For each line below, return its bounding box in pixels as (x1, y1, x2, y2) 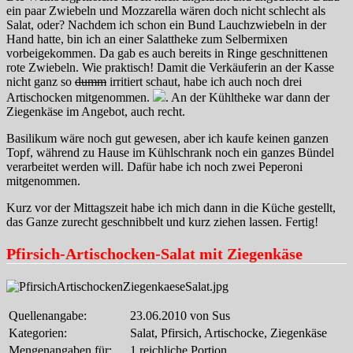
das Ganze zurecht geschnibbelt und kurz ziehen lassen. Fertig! (6, 214, 318, 229)
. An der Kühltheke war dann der (165, 90, 329, 104)
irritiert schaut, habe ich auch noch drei (106, 74, 302, 88)
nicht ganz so (6, 74, 75, 88)
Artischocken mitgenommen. (6, 90, 153, 104)
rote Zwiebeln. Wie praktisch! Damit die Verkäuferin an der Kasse (6, 60, 334, 74)
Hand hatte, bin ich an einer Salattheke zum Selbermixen (6, 32, 288, 46)
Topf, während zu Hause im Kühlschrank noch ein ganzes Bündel (6, 145, 334, 159)
